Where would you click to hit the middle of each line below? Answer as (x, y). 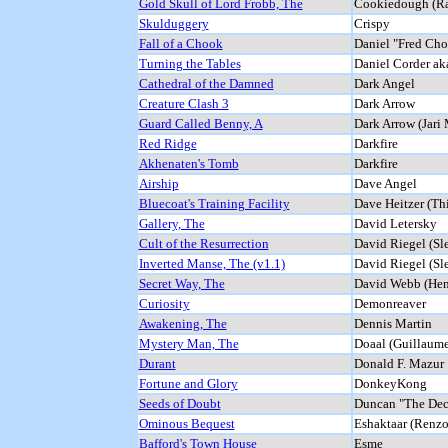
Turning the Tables (189, 63)
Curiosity (164, 303)
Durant (157, 363)
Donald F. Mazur (398, 363)
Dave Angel (385, 183)
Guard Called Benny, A (200, 123)
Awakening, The (182, 323)
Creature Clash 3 (183, 103)
